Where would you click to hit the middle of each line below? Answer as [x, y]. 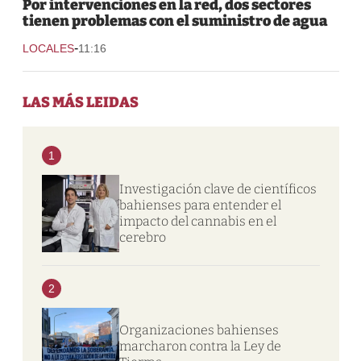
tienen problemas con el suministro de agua [174, 21]
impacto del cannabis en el [197, 221]
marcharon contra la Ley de [200, 346]
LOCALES [48, 48]
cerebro [142, 237]
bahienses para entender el [200, 205]
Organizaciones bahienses [199, 330]
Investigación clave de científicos [218, 189]
